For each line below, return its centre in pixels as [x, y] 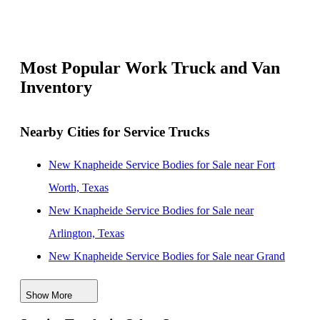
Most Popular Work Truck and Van [150, 67]
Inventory [56, 87]
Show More [49, 295]
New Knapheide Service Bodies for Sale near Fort [162, 164]
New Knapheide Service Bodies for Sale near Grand [167, 256]
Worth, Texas [79, 187]
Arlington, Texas [86, 233]
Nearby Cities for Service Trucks [115, 132]
